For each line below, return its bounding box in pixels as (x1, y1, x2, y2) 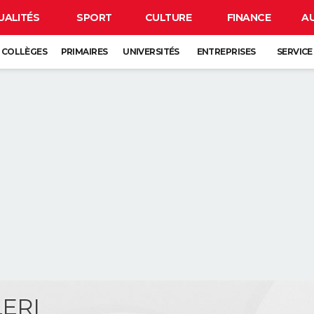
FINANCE (226, 11, 271, 24)
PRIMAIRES (60, 46, 108, 57)
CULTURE (144, 11, 192, 24)
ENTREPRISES (196, 46, 256, 57)
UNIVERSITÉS (123, 46, 179, 57)
